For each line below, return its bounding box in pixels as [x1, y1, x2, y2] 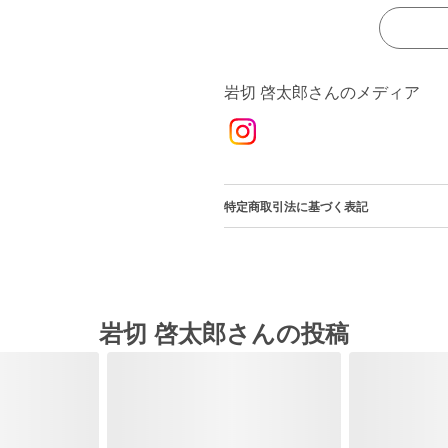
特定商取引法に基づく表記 [224, 200, 368, 214]
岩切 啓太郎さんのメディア [224, 84, 420, 101]
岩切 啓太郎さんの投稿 [99, 320, 349, 347]
